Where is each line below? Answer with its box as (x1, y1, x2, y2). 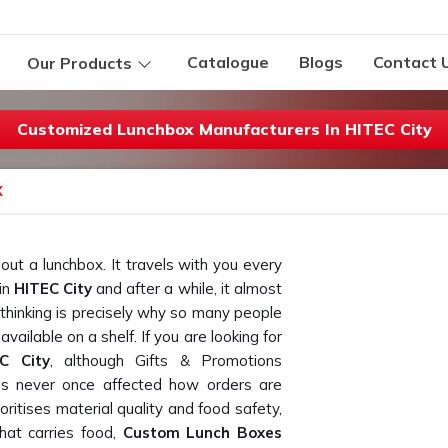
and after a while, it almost (96, 279, 283, 298)
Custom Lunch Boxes (122, 423, 283, 442)
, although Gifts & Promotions (49, 351, 283, 370)
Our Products (27, 52, 132, 73)
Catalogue (187, 52, 269, 72)
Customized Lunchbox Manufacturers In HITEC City (16, 119, 432, 139)
